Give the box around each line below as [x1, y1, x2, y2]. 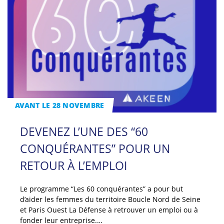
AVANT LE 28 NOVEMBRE [15, 100, 104, 110]
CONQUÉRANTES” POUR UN [19, 140, 170, 156]
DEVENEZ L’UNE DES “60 [19, 123, 148, 139]
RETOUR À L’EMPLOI [19, 157, 127, 173]
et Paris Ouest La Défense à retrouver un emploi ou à [19, 204, 198, 214]
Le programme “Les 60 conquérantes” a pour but [19, 183, 183, 193]
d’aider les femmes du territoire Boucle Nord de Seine [19, 194, 200, 204]
